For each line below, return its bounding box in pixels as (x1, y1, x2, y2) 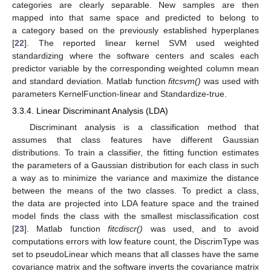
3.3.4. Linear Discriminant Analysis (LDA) (12, 106, 168, 116)
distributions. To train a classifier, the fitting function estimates (12, 148, 259, 158)
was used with (201, 76, 259, 87)
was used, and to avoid (143, 224, 259, 234)
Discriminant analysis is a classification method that (29, 122, 259, 132)
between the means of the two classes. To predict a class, (12, 186, 259, 196)
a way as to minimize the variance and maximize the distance (12, 173, 259, 183)
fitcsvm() (168, 76, 201, 87)
